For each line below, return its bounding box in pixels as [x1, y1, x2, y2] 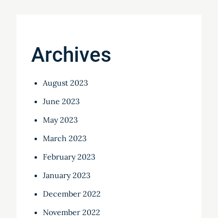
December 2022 [42, 189, 101, 199]
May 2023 [42, 115, 78, 125]
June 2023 [42, 96, 80, 107]
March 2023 [42, 133, 87, 144]
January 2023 [42, 170, 91, 181]
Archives [31, 43, 111, 67]
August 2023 [42, 78, 88, 88]
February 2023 [42, 152, 95, 162]
